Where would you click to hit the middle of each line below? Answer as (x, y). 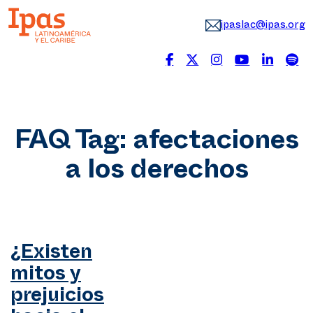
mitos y (46, 277)
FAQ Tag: (73, 144)
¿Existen (51, 255)
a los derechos (156, 174)
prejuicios (57, 298)
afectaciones (216, 144)
